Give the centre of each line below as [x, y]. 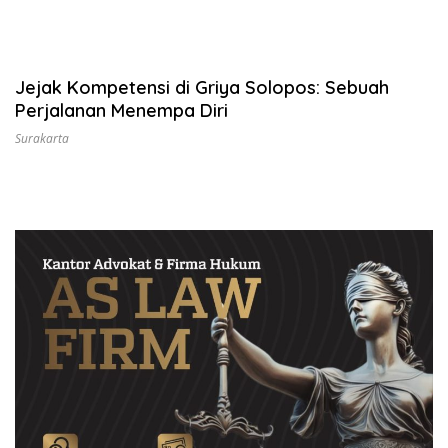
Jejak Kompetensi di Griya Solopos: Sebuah [202, 88]
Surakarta [42, 139]
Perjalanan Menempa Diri [121, 111]
